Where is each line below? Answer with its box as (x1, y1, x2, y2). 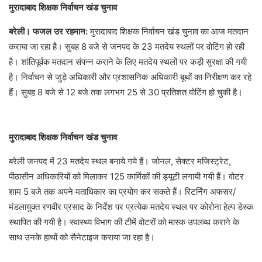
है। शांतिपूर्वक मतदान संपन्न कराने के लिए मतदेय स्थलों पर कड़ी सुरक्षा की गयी (9, 56, 247, 67)
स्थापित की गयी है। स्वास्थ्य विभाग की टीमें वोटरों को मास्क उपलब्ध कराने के (9, 216, 239, 227)
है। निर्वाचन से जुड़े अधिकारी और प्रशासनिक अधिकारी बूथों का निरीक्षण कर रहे (9, 71, 251, 82)
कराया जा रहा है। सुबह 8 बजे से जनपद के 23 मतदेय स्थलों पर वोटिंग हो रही (9, 41, 244, 52)
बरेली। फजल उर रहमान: (9, 26, 88, 37)
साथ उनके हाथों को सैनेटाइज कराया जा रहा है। (9, 232, 155, 243)
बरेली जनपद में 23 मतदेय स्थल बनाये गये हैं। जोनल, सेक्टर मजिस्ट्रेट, (9, 156, 231, 167)
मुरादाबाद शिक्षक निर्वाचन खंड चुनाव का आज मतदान (88, 26, 249, 37)
